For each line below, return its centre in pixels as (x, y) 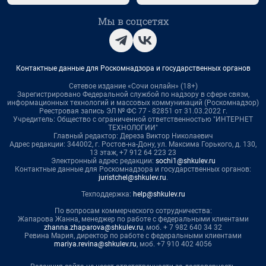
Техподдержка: (107, 194)
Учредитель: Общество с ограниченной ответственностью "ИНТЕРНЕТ (133, 119)
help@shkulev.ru (159, 194)
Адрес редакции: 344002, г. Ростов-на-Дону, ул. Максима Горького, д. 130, (133, 144)
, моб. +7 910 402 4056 (174, 244)
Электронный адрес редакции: (103, 161)
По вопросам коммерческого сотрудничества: (133, 211)
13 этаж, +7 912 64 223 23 (133, 153)
